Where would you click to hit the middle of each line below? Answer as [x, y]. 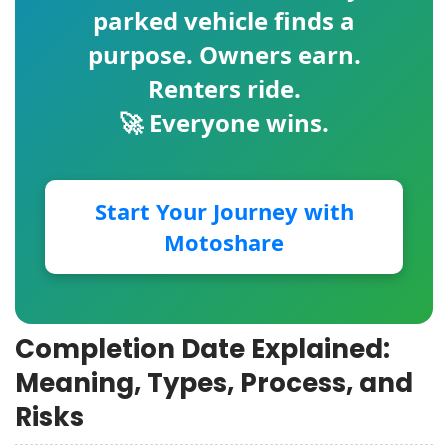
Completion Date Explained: [202, 349]
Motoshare [224, 242]
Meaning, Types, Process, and [214, 383]
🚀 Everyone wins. [224, 122]
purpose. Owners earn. [224, 54]
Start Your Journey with [224, 211]
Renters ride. [224, 88]
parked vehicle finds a [224, 20]
